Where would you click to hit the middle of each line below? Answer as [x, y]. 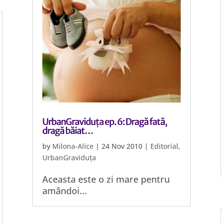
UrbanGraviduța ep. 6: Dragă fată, [105, 122]
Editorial [164, 146]
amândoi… [64, 191]
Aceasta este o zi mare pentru [106, 179]
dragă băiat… [67, 131]
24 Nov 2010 [122, 146]
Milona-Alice [73, 146]
